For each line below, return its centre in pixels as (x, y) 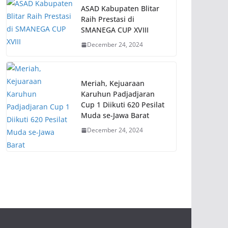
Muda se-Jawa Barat (115, 116)
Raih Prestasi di (108, 19)
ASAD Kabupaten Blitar (120, 9)
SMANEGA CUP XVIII (115, 30)
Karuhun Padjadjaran (118, 94)
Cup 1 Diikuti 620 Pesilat (123, 105)
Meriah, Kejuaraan (113, 83)
